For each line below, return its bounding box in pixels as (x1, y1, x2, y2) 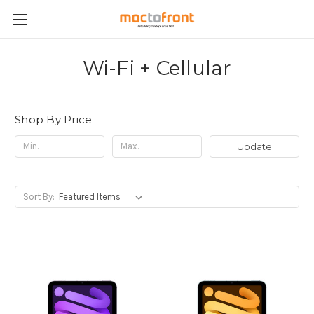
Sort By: (22, 191, 55, 202)
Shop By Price (15, 113, 93, 126)
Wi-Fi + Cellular (82, 56, 232, 80)
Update (236, 140, 272, 152)
